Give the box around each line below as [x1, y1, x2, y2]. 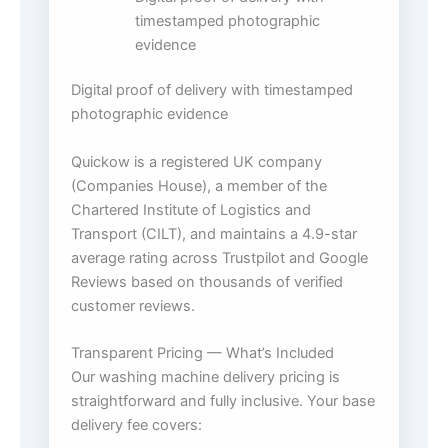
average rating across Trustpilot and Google [71, 248, 368, 267]
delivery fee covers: [71, 416, 202, 435]
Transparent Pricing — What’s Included [71, 344, 334, 363]
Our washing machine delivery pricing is [71, 368, 340, 387]
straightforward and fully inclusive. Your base [71, 392, 375, 411]
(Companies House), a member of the [71, 176, 327, 195]
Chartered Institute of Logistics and [71, 200, 311, 219]
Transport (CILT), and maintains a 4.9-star [71, 224, 357, 243]
